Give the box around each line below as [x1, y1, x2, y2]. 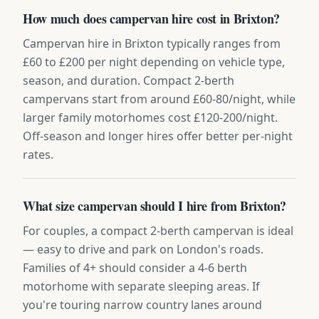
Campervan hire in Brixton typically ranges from [23, 35, 281, 51]
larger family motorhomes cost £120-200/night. [23, 109, 278, 125]
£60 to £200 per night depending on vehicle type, [23, 53, 285, 70]
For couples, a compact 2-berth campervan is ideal [23, 222, 293, 239]
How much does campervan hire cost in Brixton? [23, 9, 280, 28]
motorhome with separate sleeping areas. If [23, 278, 260, 294]
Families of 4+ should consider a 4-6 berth [23, 259, 247, 276]
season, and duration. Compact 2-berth [23, 72, 234, 88]
